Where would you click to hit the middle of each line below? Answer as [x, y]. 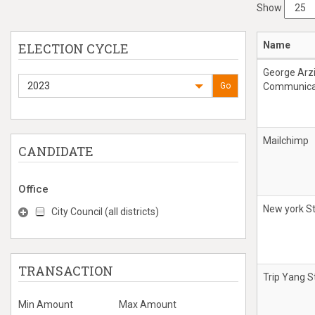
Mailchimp [286, 141]
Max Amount [147, 304]
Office [33, 189]
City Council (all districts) [105, 212]
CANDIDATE [56, 151]
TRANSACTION [66, 271]
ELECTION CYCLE [73, 49]
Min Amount [46, 304]
